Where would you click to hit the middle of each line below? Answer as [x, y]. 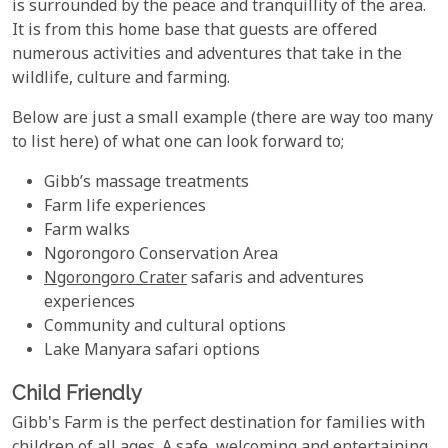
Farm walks [87, 232]
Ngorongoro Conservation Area [161, 256]
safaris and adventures [275, 280]
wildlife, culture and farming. [121, 80]
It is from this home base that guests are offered [194, 32]
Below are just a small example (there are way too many [222, 120]
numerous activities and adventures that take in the [207, 56]
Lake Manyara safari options [152, 352]
